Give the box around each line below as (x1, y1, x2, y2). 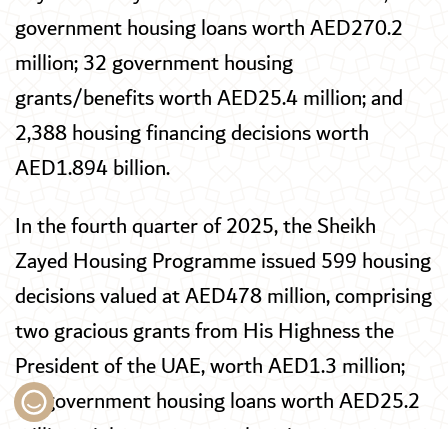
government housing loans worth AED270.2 (15, 10, 403, 49)
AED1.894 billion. (15, 150, 170, 189)
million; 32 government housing (15, 45, 293, 84)
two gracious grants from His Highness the (15, 312, 394, 351)
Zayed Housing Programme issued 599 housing (15, 242, 431, 281)
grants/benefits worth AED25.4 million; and (15, 80, 403, 119)
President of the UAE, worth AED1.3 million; (15, 347, 405, 386)
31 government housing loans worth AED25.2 (15, 382, 420, 421)
